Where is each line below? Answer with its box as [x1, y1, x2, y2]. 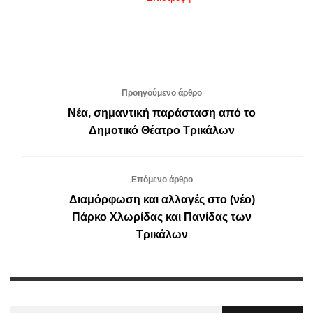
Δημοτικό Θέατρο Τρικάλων [89, 124, 235, 136]
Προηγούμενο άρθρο [122, 87, 202, 98]
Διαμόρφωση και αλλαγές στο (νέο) [68, 193, 255, 205]
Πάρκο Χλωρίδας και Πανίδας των [72, 210, 252, 223]
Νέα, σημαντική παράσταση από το [68, 106, 256, 119]
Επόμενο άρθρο [131, 174, 193, 184]
